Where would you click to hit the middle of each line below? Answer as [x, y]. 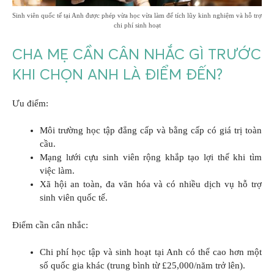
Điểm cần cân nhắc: [50, 225]
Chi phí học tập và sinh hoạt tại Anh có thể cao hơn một [151, 252]
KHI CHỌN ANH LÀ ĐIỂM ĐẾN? [117, 74]
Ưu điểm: [30, 103]
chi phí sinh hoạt [137, 25]
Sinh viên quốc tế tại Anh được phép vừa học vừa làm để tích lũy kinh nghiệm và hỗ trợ [137, 16]
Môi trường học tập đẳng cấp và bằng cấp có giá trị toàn [151, 131]
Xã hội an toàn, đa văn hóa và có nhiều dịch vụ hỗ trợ [151, 184]
